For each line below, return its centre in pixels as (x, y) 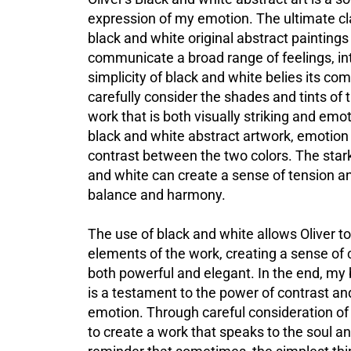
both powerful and (146, 273)
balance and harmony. (157, 194)
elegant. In (237, 273)
